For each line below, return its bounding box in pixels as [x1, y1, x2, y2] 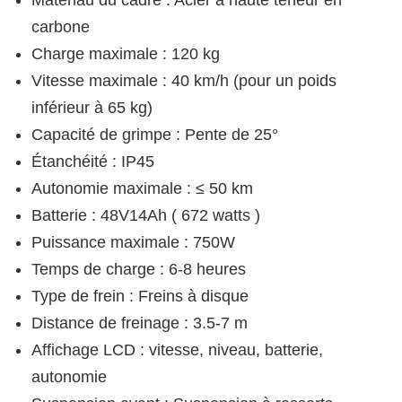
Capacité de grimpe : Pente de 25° [31, 126, 278, 144]
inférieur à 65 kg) [31, 99, 153, 118]
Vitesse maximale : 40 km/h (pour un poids [31, 72, 336, 91]
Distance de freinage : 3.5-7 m [31, 314, 248, 333]
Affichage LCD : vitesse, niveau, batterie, [31, 341, 323, 360]
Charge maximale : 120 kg [31, 45, 220, 64]
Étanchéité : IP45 [31, 153, 154, 171]
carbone [31, 18, 90, 37]
